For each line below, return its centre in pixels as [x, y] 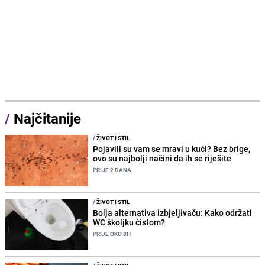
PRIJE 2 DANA [112, 169]
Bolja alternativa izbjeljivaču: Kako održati [173, 212]
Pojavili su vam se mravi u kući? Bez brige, [172, 148]
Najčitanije [47, 118]
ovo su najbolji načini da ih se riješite [162, 158]
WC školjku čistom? [129, 222]
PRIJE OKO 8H [112, 233]
